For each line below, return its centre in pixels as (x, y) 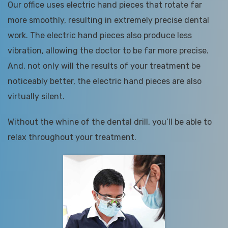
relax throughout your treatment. (72, 137)
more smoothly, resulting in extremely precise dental (108, 20)
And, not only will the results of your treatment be (104, 66)
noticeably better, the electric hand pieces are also (105, 81)
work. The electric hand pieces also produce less (100, 36)
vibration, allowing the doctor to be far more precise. (108, 51)
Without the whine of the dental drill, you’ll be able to (110, 122)
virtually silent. (36, 97)
